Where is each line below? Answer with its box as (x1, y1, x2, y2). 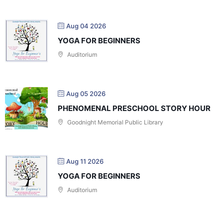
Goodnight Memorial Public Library (66, 118, 163, 126)
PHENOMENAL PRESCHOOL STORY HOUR (58, 103, 211, 113)
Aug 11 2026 (66, 157, 104, 165)
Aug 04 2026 (66, 21, 106, 30)
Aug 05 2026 (66, 89, 106, 98)
